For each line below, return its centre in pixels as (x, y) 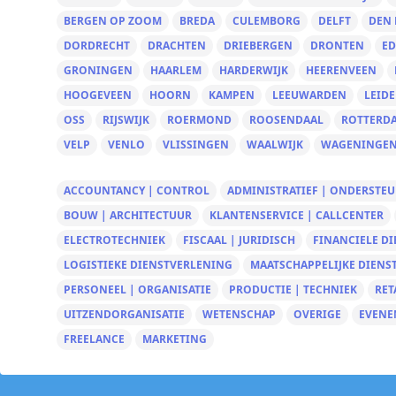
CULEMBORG (267, 21)
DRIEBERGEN (258, 46)
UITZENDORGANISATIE (124, 314)
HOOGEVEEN (98, 95)
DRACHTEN (177, 46)
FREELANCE (94, 339)
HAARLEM (176, 70)
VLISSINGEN (196, 145)
